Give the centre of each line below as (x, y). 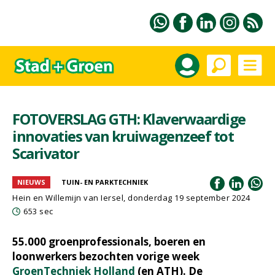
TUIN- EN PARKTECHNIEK (105, 182)
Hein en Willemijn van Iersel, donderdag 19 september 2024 (131, 198)
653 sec (38, 211)
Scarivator (45, 153)
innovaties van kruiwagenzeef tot (123, 136)
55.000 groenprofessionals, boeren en (109, 242)
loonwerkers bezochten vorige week (106, 256)
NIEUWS (31, 182)
